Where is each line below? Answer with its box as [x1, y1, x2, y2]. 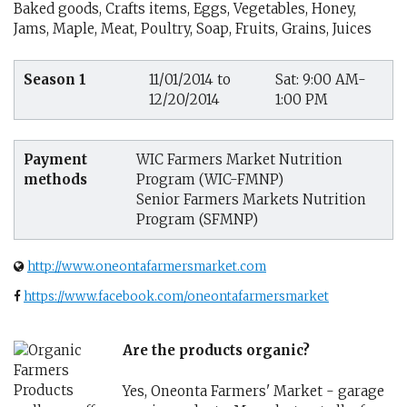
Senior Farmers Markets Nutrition [136, 191, 366, 208]
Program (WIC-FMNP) [136, 171, 283, 188]
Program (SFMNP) [136, 211, 258, 228]
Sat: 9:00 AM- [275, 70, 366, 88]
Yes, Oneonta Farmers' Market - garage [123, 382, 384, 400]
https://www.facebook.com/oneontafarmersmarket [24, 288, 329, 304]
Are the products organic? [123, 342, 310, 359]
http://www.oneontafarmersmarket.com [27, 258, 266, 274]
